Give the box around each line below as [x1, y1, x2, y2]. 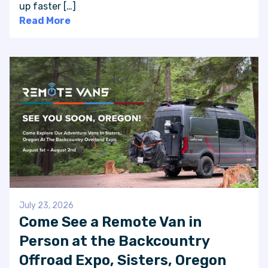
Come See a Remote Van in [19, 213, 202, 230]
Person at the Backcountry [19, 232, 209, 249]
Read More [19, 15, 71, 27]
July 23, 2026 [19, 200, 74, 211]
